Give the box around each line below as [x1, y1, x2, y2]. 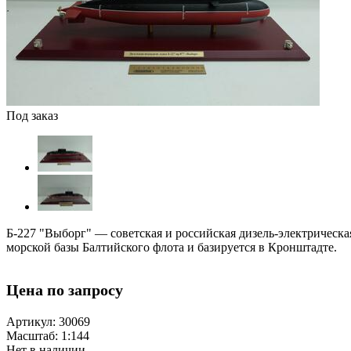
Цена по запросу [6, 281, 123, 299]
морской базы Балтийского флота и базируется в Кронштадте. [6, 241, 337, 255]
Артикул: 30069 [6, 315, 90, 329]
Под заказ [6, 109, 58, 123]
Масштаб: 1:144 [6, 329, 89, 343]
